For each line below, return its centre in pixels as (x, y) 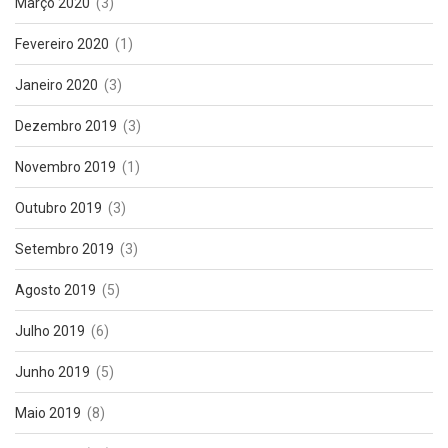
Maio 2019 (48, 413)
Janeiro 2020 (56, 85)
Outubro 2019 (58, 208)
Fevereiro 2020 (62, 44)
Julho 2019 (50, 331)
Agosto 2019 (55, 290)
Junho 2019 (52, 372)
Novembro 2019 (65, 167)
